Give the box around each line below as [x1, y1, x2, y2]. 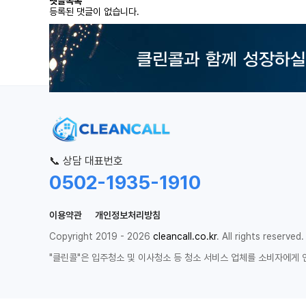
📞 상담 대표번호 [49, 154, 123, 167]
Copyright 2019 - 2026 [49, 231, 153, 242]
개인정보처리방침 [95, 210, 161, 221]
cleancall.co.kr [153, 231, 217, 242]
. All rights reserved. [217, 231, 304, 242]
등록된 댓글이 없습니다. [49, 6, 139, 17]
